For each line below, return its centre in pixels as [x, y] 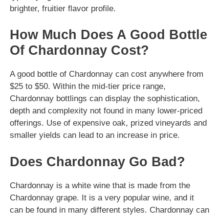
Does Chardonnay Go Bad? [98, 162]
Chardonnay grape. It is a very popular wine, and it [102, 197]
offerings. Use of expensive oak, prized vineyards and [108, 123]
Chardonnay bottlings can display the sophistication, [105, 99]
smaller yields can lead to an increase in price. [95, 135]
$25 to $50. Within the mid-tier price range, [88, 86]
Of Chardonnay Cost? [79, 50]
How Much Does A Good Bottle [109, 35]
